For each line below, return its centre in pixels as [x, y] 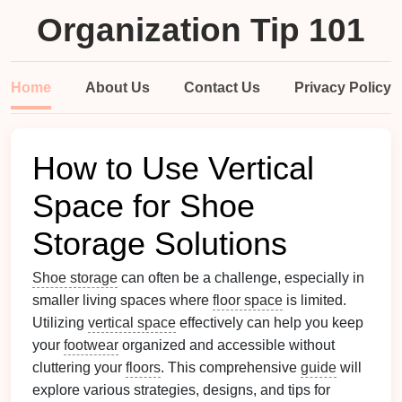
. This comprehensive [231, 367]
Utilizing [60, 323]
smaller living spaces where [122, 300]
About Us [118, 87]
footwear [91, 345]
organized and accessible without [227, 345]
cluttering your [79, 367]
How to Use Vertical [173, 169]
